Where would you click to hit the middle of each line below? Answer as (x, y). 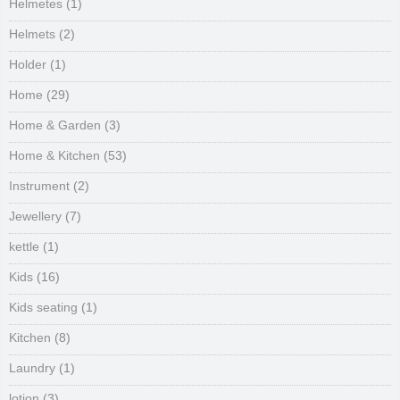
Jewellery (35, 216)
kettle (24, 246)
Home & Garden (55, 125)
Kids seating (43, 307)
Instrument (39, 186)
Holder (28, 64)
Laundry (32, 368)
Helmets (32, 34)
